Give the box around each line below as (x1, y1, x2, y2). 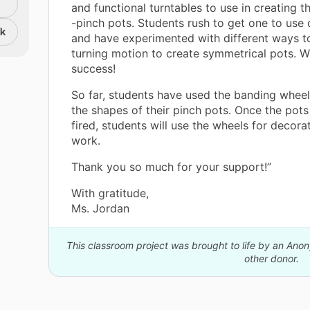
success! (71, 62, 116, 76)
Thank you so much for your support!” (71, 160, 271, 174)
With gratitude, (71, 186, 149, 201)
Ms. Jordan (71, 201, 129, 216)
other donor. (244, 253, 299, 265)
